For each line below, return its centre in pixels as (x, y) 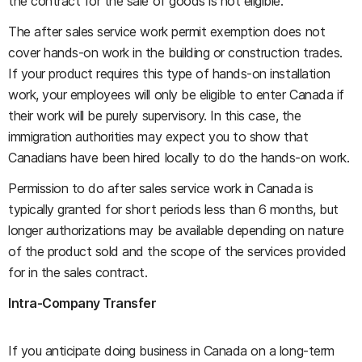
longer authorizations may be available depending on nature (176, 230)
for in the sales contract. (78, 272)
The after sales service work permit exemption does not (167, 32)
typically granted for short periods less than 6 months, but (173, 209)
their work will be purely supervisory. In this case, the (155, 116)
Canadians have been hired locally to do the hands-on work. (179, 158)
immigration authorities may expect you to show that (158, 137)
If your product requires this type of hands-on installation (169, 74)
